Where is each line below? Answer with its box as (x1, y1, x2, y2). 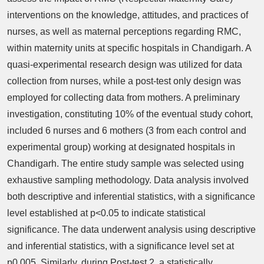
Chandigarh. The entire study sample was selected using (7, 158, 244, 169)
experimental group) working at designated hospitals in (7, 141, 235, 152)
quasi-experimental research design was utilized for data (7, 59, 242, 70)
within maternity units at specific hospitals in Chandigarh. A (7, 42, 251, 53)
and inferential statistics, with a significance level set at (7, 240, 234, 251)
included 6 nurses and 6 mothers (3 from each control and (7, 125, 246, 136)
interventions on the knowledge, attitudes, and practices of (7, 9, 248, 20)
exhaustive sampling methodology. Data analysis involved (7, 174, 249, 185)
